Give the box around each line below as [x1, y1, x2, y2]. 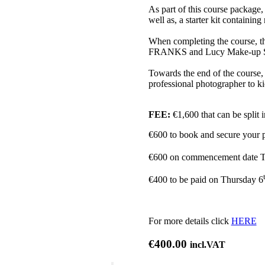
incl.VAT [189, 240, 225, 250]
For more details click [148, 216, 231, 227]
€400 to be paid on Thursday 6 [148, 174, 263, 185]
